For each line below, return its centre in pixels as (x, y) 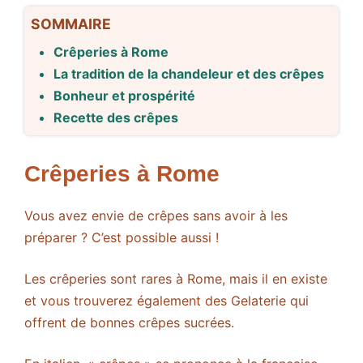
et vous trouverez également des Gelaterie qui (167, 301)
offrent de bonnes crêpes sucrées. (129, 323)
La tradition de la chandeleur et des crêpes (189, 74)
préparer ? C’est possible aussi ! (122, 238)
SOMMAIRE (71, 24)
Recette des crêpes (116, 118)
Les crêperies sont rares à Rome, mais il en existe (176, 279)
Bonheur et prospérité (124, 96)
